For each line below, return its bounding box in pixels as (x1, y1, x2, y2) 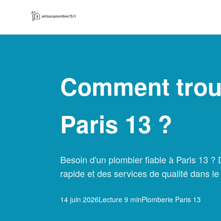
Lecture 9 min (99, 194, 142, 204)
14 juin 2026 (60, 194, 99, 204)
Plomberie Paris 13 (142, 194, 201, 204)
